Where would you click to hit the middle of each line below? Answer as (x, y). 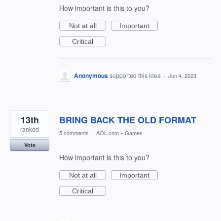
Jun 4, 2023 (182, 75)
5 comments (74, 133)
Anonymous (91, 75)
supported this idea (136, 75)
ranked (30, 129)
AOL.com (108, 133)
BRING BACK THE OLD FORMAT (128, 120)
